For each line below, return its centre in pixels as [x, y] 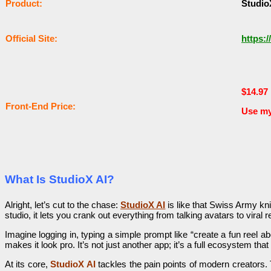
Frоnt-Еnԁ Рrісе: [41, 106]
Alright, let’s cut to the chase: [63, 205]
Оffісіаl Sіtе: [31, 39]
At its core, [26, 264]
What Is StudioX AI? [60, 180]
